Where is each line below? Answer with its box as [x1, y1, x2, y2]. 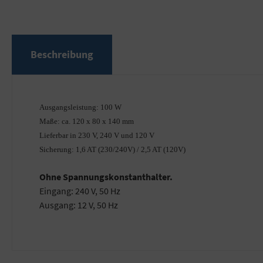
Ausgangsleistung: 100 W [39, 103, 122, 112]
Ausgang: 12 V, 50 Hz [39, 199, 118, 211]
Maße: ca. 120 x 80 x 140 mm [39, 117, 134, 126]
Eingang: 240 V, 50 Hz [39, 185, 120, 197]
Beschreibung [31, 48, 93, 62]
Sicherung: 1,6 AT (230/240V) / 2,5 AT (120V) [39, 145, 186, 154]
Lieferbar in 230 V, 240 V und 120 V [39, 131, 154, 140]
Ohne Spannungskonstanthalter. [39, 171, 173, 183]
